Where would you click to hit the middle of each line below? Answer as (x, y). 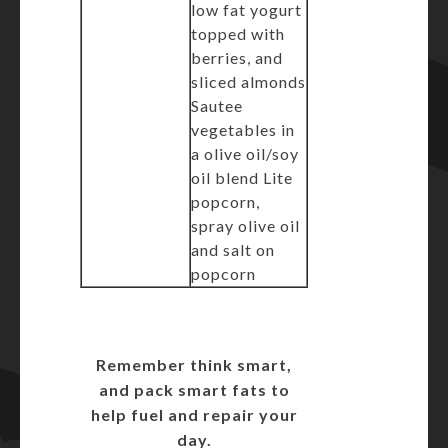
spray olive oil (245, 225)
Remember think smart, (194, 364)
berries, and (237, 57)
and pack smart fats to (194, 389)
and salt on (233, 249)
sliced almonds (248, 81)
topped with (238, 33)
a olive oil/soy (245, 153)
